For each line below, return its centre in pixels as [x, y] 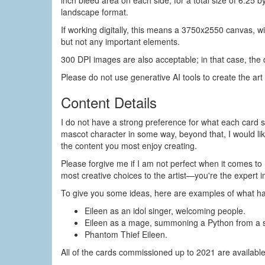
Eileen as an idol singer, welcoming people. [165, 211]
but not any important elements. [120, 41]
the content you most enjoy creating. [129, 146]
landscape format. [95, 12]
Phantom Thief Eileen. [126, 234]
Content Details [109, 102]
